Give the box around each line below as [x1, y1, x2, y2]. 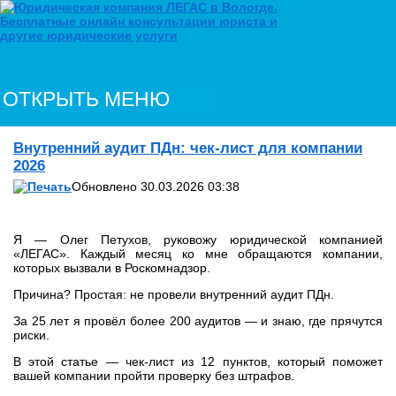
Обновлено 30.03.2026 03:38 [72, 179, 240, 194]
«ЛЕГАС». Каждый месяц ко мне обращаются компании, [13, 247, 383, 261]
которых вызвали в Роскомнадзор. [13, 261, 210, 275]
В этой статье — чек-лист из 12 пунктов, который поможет [13, 354, 383, 369]
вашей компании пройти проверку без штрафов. [13, 369, 294, 383]
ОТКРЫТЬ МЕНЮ [3, 88, 170, 110]
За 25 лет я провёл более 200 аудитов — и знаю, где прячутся [13, 314, 383, 328]
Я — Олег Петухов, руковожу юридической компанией [13, 232, 383, 247]
